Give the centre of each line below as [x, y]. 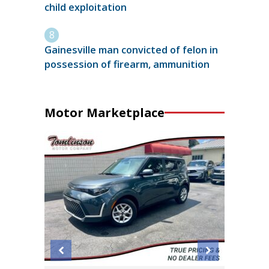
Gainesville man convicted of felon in [131, 50]
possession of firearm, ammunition [127, 64]
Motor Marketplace [104, 112]
